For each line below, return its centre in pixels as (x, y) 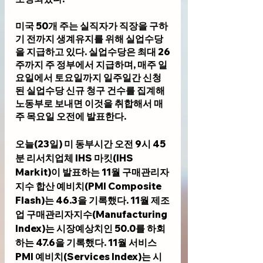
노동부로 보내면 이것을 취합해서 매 (89, 103)
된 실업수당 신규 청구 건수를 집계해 (91, 90)
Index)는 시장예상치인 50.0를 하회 (90, 228)
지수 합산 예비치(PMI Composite (89, 186)
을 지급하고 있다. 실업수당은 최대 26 (93, 51)
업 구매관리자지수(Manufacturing (92, 214)
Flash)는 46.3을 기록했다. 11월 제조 (92, 200)
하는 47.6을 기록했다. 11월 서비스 (87, 242)
